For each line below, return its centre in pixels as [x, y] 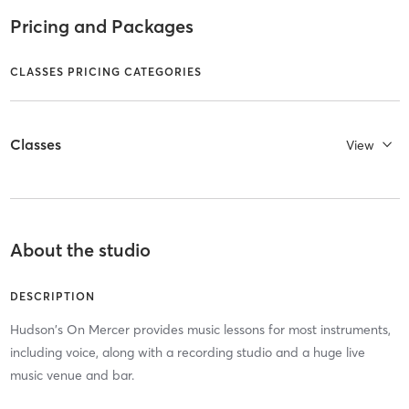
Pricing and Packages [101, 26]
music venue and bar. [72, 376]
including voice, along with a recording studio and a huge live [187, 353]
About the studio [80, 250]
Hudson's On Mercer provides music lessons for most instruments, [200, 330]
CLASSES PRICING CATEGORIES [105, 71]
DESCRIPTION [52, 297]
